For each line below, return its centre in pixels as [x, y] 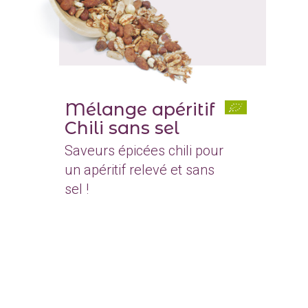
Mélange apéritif [139, 109]
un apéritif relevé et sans [139, 169]
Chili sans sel [122, 128]
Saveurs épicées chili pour [144, 150]
